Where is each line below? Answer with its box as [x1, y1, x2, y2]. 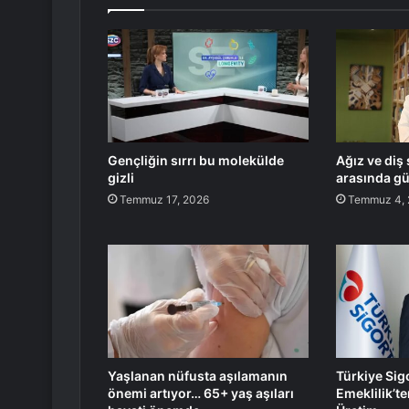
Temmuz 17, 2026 [120, 193, 209, 207]
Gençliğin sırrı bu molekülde [108, 152, 284, 169]
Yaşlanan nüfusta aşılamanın [108, 368, 288, 384]
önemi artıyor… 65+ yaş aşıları [108, 385, 294, 402]
